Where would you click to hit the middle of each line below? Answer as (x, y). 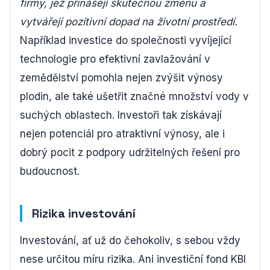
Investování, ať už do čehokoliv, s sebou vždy (130, 240)
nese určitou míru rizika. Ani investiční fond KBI (133, 259)
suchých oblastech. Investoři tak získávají (121, 115)
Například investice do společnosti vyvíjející (126, 40)
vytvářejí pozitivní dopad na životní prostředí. (129, 22)
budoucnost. (50, 171)
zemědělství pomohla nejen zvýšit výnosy (121, 78)
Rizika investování (84, 213)
